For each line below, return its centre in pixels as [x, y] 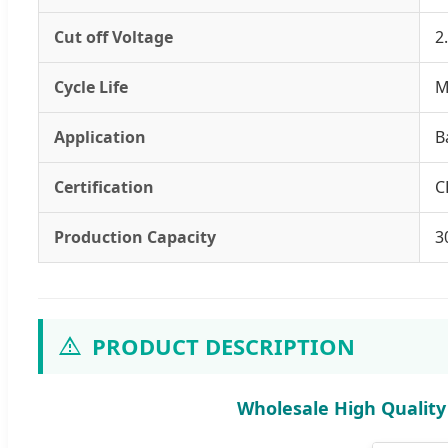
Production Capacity [135, 236]
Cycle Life [91, 86]
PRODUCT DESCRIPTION [223, 345]
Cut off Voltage [113, 36]
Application [100, 136]
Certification [104, 186]
